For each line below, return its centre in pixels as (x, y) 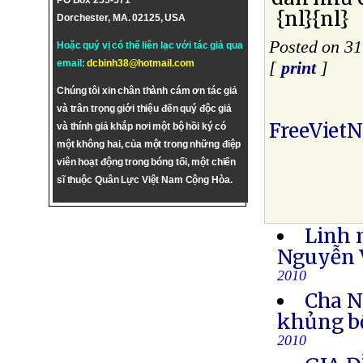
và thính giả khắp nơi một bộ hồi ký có (142, 126)
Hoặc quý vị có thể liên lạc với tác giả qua (150, 45)
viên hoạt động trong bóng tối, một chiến (147, 162)
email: (72, 63)
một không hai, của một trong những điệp (149, 144)
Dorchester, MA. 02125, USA (122, 18)
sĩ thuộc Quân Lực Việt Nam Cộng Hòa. (145, 180)
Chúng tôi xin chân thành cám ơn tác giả (147, 91)
